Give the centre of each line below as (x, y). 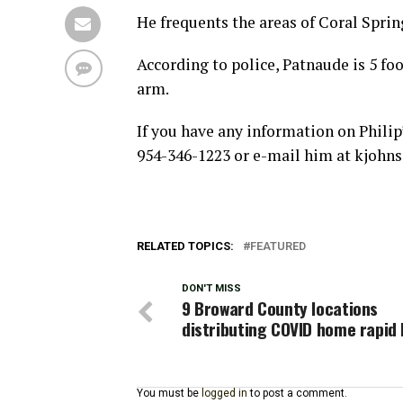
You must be (169, 393)
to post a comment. (297, 393)
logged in (224, 393)
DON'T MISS (211, 288)
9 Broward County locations (280, 308)
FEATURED (278, 246)
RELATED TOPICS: (185, 246)
